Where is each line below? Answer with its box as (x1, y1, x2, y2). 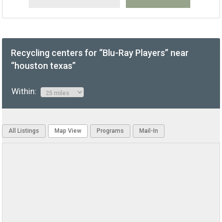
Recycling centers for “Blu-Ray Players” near (11, 48, 189, 58)
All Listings (8, 127, 40, 135)
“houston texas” (11, 60, 76, 71)
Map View (55, 127, 82, 135)
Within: (11, 86, 41, 97)
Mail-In (139, 127, 159, 135)
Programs (97, 127, 124, 135)
